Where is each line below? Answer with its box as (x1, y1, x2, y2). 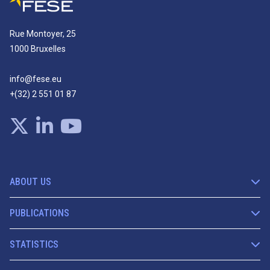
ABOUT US (10, 176, 51, 188)
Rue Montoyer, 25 (10, 29, 76, 39)
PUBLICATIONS (10, 207, 69, 219)
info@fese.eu (10, 74, 61, 84)
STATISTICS (10, 239, 58, 251)
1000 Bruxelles (10, 44, 66, 54)
